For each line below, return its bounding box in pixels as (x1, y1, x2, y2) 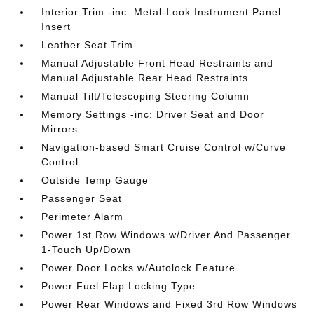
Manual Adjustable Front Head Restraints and (41, 57, 274, 69)
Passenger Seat (41, 193, 123, 204)
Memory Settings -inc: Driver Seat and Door (41, 109, 265, 120)
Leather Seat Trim (41, 39, 134, 50)
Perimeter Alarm (41, 211, 124, 222)
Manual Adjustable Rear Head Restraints (41, 72, 249, 83)
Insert (41, 21, 71, 32)
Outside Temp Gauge (41, 175, 149, 186)
